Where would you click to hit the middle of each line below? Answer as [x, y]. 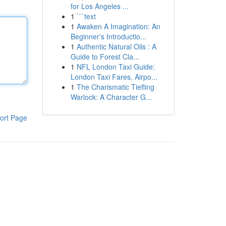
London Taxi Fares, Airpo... [114, 77]
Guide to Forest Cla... [105, 56]
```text [86, 16]
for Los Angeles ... [99, 6]
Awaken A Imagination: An [118, 26]
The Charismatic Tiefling [115, 87]
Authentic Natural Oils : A [116, 46]
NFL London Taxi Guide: [116, 67]
